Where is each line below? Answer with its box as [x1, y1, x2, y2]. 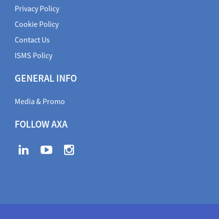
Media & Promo [15, 96, 65, 107]
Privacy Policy [15, 3, 59, 14]
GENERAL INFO [15, 72, 77, 85]
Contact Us [15, 35, 50, 45]
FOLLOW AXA [15, 118, 67, 131]
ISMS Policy [15, 50, 52, 61]
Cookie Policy [15, 19, 59, 29]
